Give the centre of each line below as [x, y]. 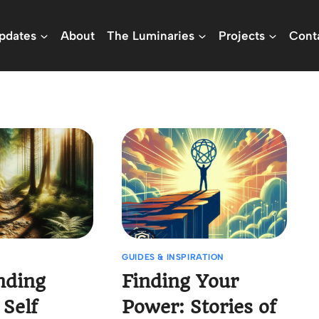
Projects [242, 35]
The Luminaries [151, 35]
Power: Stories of [199, 307]
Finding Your [181, 281]
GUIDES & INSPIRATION [173, 257]
